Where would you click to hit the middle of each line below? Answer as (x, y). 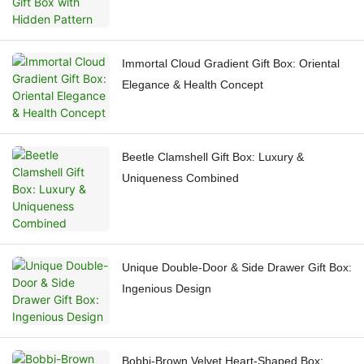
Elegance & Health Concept (193, 84)
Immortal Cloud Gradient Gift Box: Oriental (231, 63)
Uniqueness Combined (180, 178)
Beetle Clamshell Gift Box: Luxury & (213, 156)
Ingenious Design (167, 288)
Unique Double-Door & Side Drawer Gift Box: (237, 267)
